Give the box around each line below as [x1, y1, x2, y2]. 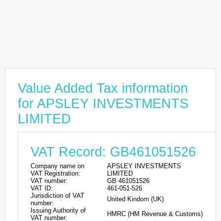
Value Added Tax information [18, 81, 188, 96]
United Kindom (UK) [107, 195, 164, 203]
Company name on [31, 162, 84, 170]
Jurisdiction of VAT [31, 192, 84, 199]
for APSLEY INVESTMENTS [18, 96, 188, 111]
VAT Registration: [31, 170, 80, 177]
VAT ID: [31, 184, 53, 192]
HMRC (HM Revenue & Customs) [107, 210, 203, 218]
